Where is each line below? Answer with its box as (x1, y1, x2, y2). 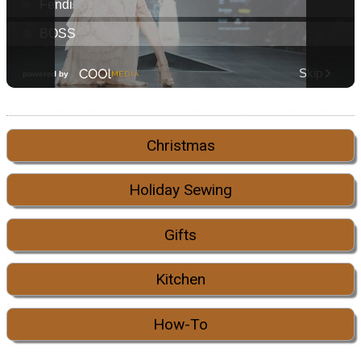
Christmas (146, 136, 215, 156)
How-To (153, 314, 208, 334)
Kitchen (156, 270, 205, 289)
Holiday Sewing (129, 180, 232, 200)
